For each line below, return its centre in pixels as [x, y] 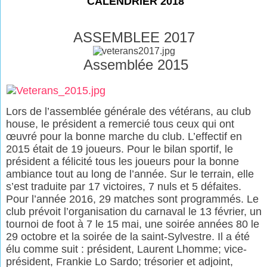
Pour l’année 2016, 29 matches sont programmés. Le [133, 199]
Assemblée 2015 [134, 65]
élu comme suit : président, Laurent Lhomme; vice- [127, 249]
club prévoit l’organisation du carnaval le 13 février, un [134, 211]
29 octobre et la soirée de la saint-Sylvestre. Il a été [128, 236]
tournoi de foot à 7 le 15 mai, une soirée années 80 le [133, 224]
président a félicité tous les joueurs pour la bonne [123, 161]
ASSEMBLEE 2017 [134, 37]
